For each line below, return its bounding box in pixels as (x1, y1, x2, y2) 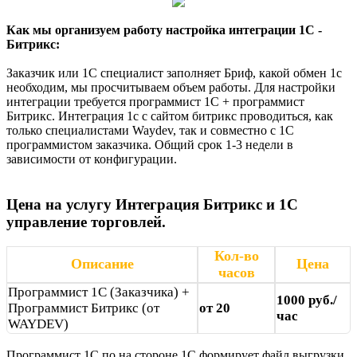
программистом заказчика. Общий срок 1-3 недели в (6, 138, 293, 152)
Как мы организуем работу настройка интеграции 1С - (6, 23, 322, 37)
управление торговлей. (6, 214, 166, 231)
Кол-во (214, 247, 259, 264)
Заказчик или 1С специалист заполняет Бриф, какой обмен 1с (6, 66, 342, 80)
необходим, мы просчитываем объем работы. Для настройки (6, 80, 335, 95)
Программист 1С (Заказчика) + (8, 284, 190, 300)
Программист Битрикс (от (8, 300, 159, 316)
